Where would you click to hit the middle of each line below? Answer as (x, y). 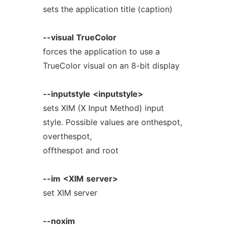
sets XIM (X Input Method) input (103, 108)
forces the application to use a (101, 51)
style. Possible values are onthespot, (112, 122)
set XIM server (70, 193)
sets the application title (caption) (107, 9)
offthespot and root (80, 150)
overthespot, (67, 136)
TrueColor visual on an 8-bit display (111, 66)
